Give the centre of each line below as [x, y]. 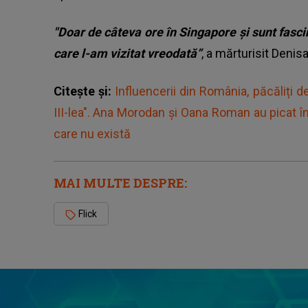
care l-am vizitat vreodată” [127, 54]
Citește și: [84, 91]
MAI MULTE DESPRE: [120, 183]
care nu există [92, 134]
